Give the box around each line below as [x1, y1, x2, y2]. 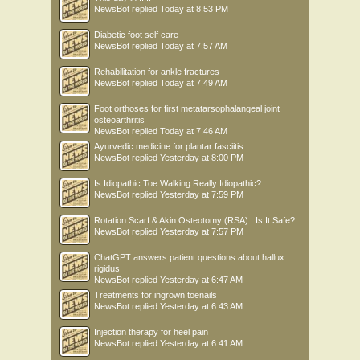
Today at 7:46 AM [160, 126, 227, 136]
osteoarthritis [94, 115, 145, 125]
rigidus [94, 264, 120, 273]
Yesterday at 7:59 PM [160, 190, 243, 199]
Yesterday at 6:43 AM [160, 301, 243, 311]
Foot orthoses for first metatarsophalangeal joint [94, 104, 280, 113]
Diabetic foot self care [94, 30, 178, 39]
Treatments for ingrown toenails [94, 290, 217, 300]
